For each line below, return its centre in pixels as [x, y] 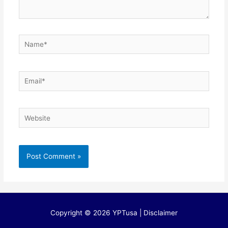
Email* [28, 77]
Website [31, 114]
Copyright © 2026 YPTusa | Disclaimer [114, 213]
